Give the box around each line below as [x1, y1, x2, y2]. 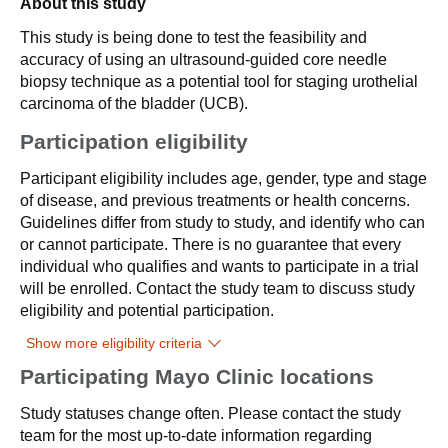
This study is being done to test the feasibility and [20, 29, 367, 46]
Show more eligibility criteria [26, 335, 202, 351]
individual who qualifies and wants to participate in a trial [20, 258, 419, 275]
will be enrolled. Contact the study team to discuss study [20, 280, 415, 297]
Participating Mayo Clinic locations [20, 365, 374, 388]
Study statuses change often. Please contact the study [20, 405, 401, 422]
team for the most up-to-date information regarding [20, 427, 372, 444]
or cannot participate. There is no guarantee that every [20, 236, 401, 253]
